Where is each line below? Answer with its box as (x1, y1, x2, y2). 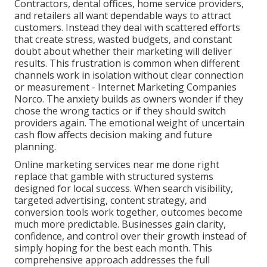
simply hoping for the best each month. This (14, 241, 212, 255)
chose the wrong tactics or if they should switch (14, 104, 226, 118)
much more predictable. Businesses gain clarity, (14, 218, 226, 231)
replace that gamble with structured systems (14, 170, 213, 184)
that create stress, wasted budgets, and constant (14, 33, 232, 46)
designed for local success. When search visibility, (14, 182, 233, 195)
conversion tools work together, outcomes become (14, 206, 243, 219)
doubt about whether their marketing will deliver (14, 45, 232, 58)
